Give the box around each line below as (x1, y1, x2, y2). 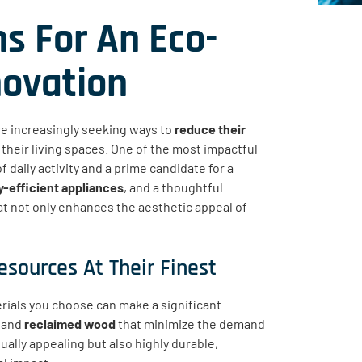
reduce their (175, 120, 246, 137)
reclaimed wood (24, 315, 116, 331)
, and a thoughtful (124, 179, 223, 195)
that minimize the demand (116, 315, 265, 331)
